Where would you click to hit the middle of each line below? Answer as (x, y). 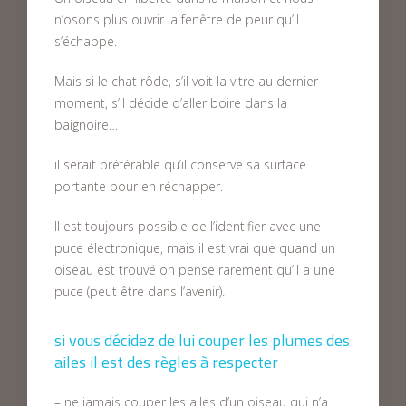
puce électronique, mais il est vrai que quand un (195, 248)
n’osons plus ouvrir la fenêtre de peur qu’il (177, 19)
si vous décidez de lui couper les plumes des (202, 340)
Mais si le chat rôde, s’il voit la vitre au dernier (186, 81)
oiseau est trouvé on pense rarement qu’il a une (195, 270)
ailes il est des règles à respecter (166, 362)
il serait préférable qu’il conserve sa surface (180, 164)
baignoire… (86, 125)
